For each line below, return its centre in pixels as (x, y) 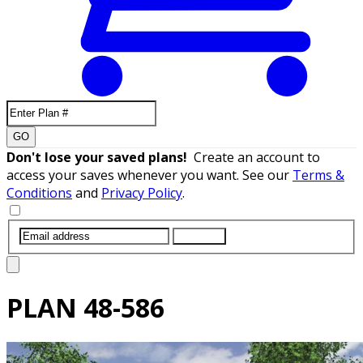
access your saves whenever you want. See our (149, 175)
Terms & (318, 175)
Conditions (39, 192)
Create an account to (257, 157)
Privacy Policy (142, 192)
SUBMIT (199, 236)
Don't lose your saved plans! (100, 157)
